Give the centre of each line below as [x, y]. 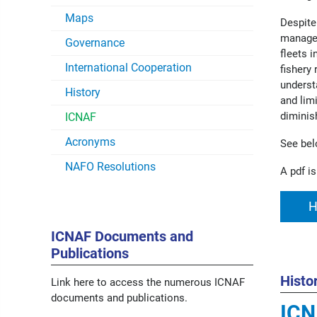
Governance [95, 43]
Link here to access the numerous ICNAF [148, 282]
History [83, 92]
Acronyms [90, 142]
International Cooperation [128, 68]
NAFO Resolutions [110, 167]
